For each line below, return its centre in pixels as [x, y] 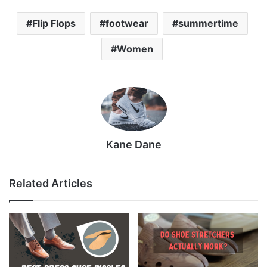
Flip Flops [54, 23]
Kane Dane [133, 144]
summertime [208, 23]
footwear [127, 23]
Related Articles [51, 183]
